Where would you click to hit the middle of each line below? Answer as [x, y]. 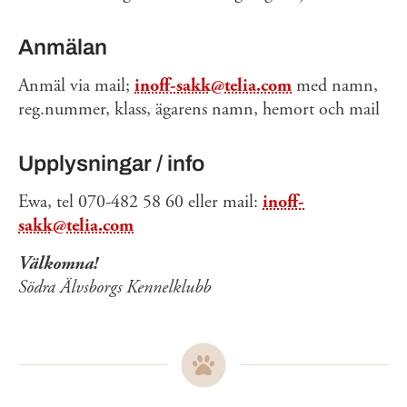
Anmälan [63, 47]
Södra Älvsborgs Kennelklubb [114, 288]
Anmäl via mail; [76, 86]
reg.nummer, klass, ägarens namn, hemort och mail [199, 109]
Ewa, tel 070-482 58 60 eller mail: [140, 202]
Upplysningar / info [111, 164]
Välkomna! [58, 264]
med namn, [335, 86]
